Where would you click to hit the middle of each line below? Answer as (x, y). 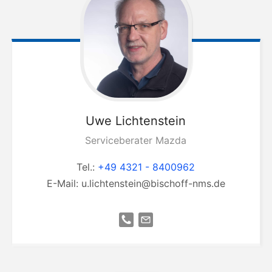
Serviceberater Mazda (136, 140)
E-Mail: (64, 183)
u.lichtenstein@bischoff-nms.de (153, 183)
